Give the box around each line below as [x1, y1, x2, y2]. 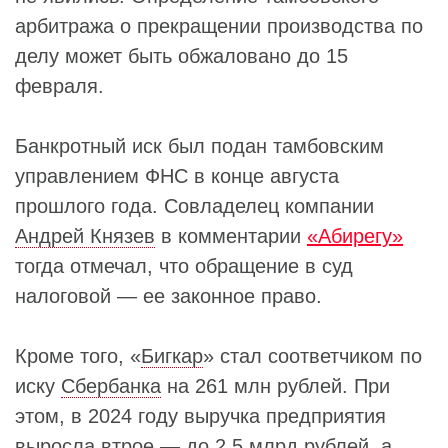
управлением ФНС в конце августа [15, 165, 339, 187]
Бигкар [141, 345, 203, 367]
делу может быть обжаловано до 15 [15, 45, 348, 67]
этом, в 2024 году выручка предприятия [15, 405, 386, 427]
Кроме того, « [15, 345, 141, 367]
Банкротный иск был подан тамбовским [15, 135, 384, 157]
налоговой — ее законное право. [15, 285, 322, 307]
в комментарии [155, 225, 307, 247]
